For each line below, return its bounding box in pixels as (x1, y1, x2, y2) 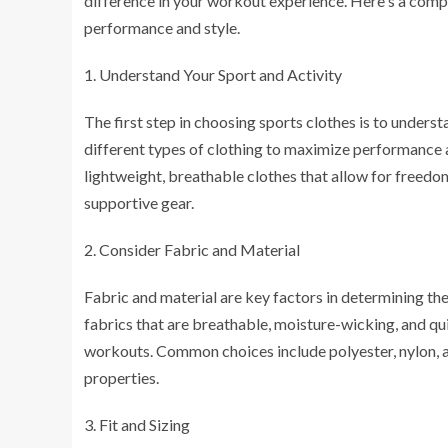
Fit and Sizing (99, 414, 190, 434)
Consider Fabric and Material (99, 239, 300, 259)
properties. (84, 367, 159, 387)
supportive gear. (84, 192, 194, 212)
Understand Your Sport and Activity (99, 64, 342, 84)
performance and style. (84, 17, 240, 37)
